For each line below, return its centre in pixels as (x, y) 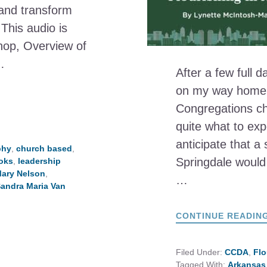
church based (44, 148)
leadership (39, 161)
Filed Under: (200, 252)
